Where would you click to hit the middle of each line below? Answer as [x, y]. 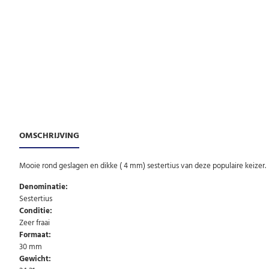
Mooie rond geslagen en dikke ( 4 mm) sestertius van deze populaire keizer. [143, 165]
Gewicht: [35, 258]
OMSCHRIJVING [49, 135]
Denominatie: [44, 186]
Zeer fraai [35, 222]
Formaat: [35, 234]
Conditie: [36, 210]
